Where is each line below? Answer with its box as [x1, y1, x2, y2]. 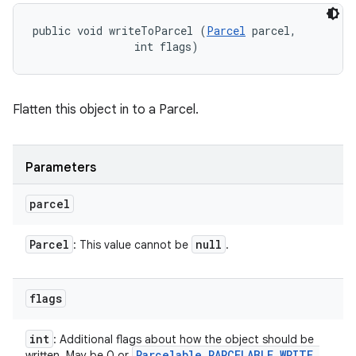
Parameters [25, 160, 96, 176]
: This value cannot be [73, 238, 192, 252]
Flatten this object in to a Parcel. [13, 102, 199, 118]
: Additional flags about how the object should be [53, 332, 314, 346]
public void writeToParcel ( [33, 23, 207, 38]
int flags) [33, 39, 199, 54]
